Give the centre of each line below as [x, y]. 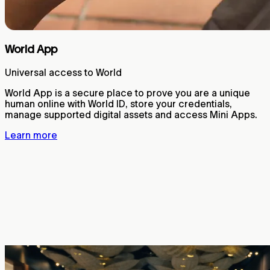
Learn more [31, 135]
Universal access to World [63, 73]
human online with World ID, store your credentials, [118, 104]
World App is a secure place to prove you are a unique [127, 93]
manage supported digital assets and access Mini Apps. [131, 115]
